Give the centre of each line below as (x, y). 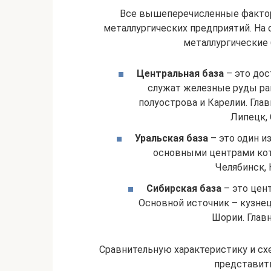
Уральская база (171, 138)
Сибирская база (184, 189)
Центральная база (180, 73)
